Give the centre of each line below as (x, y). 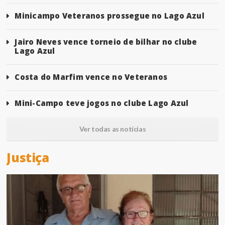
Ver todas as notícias (113, 129)
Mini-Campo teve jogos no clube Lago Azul (102, 103)
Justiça (28, 158)
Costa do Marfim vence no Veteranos (91, 77)
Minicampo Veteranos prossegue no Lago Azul (109, 16)
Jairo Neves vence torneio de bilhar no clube (106, 42)
